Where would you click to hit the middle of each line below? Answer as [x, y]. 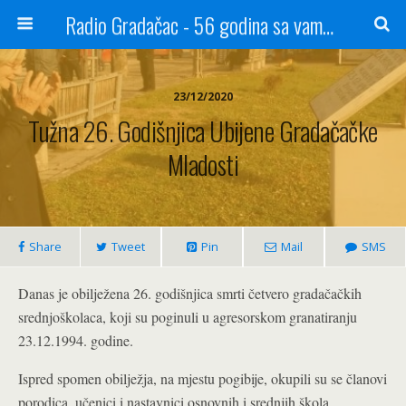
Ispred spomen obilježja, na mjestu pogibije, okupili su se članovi [203, 378]
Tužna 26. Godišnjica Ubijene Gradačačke [203, 130]
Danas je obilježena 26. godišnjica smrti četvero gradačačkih [190, 293]
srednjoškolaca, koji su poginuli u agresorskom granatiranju [188, 317]
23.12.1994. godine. [76, 340]
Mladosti [203, 164]
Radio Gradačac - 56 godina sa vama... [328, 24]
